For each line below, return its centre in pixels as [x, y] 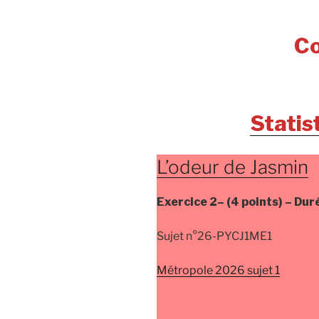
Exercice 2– [192, 202]
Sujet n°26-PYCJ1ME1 [214, 236]
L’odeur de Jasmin [232, 167]
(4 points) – [260, 202]
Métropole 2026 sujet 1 [218, 271]
